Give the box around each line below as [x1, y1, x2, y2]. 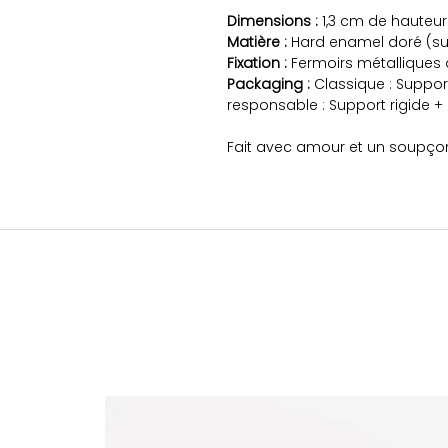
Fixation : [227, 53, 287, 73]
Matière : [227, 32, 287, 52]
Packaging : [227, 74, 314, 94]
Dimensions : [227, 11, 318, 31]
